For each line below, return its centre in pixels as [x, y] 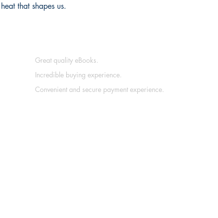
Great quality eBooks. [67, 60]
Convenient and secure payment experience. [100, 90]
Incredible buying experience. [78, 75]
